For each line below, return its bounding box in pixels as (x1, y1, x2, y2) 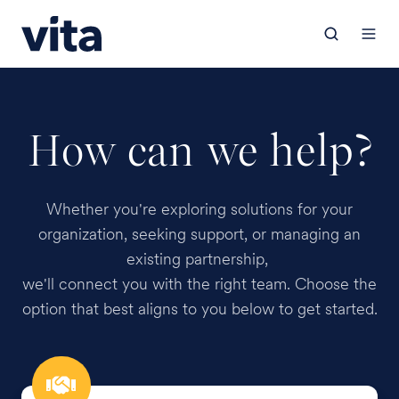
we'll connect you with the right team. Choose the (22, 273, 377, 293)
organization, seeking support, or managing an (38, 224, 361, 243)
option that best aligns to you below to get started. (21, 298, 378, 318)
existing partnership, (126, 248, 273, 268)
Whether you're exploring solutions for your (46, 199, 353, 218)
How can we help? (27, 124, 372, 176)
